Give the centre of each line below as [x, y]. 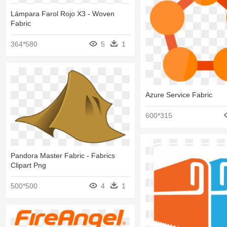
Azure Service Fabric [179, 95]
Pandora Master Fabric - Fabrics [63, 155]
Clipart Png [28, 165]
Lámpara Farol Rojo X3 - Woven [63, 14]
